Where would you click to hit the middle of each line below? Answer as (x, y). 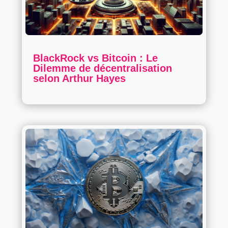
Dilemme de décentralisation (102, 68)
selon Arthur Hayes (79, 78)
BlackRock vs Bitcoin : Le (95, 58)
